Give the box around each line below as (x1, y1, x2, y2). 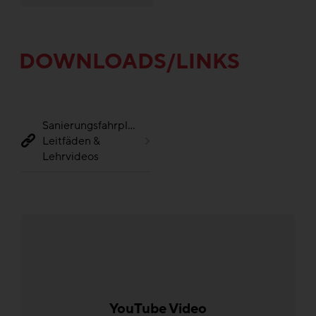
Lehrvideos (42, 149, 99, 165)
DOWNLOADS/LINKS (19, 48, 240, 76)
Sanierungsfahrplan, (42, 118, 142, 134)
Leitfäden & (42, 133, 100, 150)
